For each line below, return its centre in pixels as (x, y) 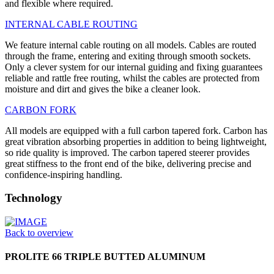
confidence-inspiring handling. (64, 174)
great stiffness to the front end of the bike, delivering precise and (128, 163)
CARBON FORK (41, 109)
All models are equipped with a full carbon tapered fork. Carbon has (136, 130)
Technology (34, 198)
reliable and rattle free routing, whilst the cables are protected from (132, 78)
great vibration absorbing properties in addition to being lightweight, (136, 141)
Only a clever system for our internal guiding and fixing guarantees (134, 67)
